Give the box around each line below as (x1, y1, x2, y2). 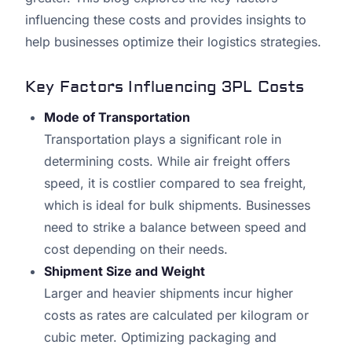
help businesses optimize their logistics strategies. (25, 34, 321, 50)
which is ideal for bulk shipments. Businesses (44, 197, 310, 214)
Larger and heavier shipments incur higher (44, 285, 293, 302)
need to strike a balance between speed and (44, 219, 306, 236)
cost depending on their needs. (44, 241, 228, 258)
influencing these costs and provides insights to (25, 12, 306, 28)
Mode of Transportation (44, 109, 190, 126)
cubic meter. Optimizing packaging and (44, 329, 277, 346)
